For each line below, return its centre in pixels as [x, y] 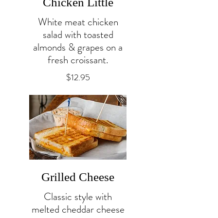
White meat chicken [78, 22]
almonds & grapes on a [78, 47]
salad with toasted [78, 34]
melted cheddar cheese [78, 209]
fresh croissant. [78, 60]
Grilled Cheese [78, 177]
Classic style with [78, 196]
